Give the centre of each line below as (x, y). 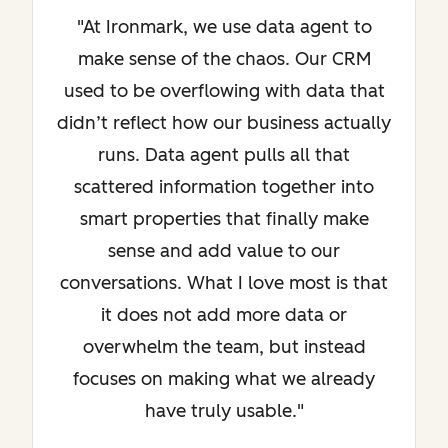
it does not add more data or (224, 314)
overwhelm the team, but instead (224, 346)
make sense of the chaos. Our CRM (224, 58)
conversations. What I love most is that (224, 282)
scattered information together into (224, 186)
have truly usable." (224, 410)
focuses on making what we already (224, 378)
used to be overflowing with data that (224, 90)
